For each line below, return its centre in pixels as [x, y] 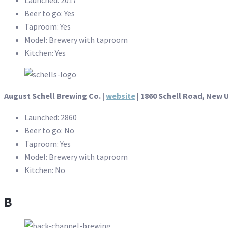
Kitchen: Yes [45, 53]
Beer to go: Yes [50, 13]
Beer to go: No [49, 130]
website [121, 95]
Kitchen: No [45, 170]
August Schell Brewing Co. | [55, 95]
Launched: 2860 [51, 117]
